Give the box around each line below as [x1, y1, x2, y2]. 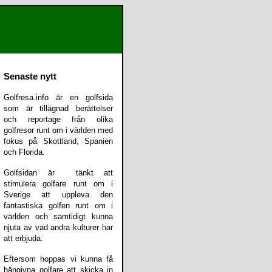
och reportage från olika [4, 115, 113, 124]
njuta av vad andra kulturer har [4, 223, 113, 232]
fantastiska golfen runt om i [4, 201, 113, 210]
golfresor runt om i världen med [4, 126, 113, 135]
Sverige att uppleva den [4, 190, 113, 199]
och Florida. [4, 148, 45, 157]
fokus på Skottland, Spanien [4, 137, 113, 146]
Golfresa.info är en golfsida [4, 93, 113, 102]
